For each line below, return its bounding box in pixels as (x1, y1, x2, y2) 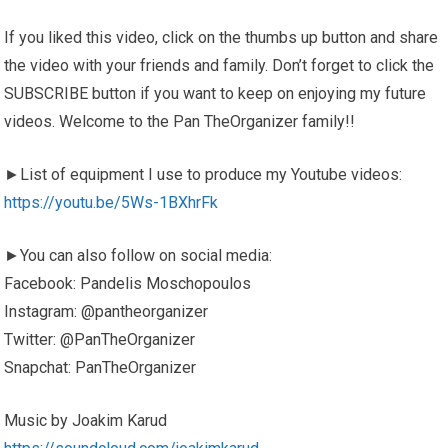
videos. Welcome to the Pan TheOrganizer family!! (4, 112, 356, 131)
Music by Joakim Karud (4, 411, 168, 430)
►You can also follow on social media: (4, 246, 273, 265)
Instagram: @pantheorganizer (4, 302, 209, 321)
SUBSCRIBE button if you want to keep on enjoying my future (4, 84, 427, 103)
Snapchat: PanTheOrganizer (4, 358, 197, 377)
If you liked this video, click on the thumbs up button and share (4, 28, 439, 47)
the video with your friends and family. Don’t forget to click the (4, 56, 435, 75)
